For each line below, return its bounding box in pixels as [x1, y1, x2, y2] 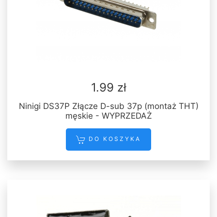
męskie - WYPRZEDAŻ [65, 111, 152, 121]
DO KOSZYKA [86, 135, 141, 143]
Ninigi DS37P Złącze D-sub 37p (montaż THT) [18, 101, 199, 111]
